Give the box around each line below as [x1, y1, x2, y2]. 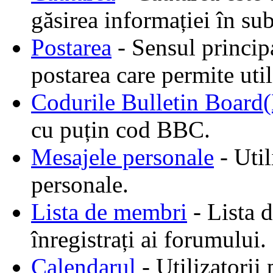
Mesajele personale [31, 144, 214, 171]
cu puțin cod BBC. [31, 116, 210, 143]
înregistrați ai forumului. [31, 226, 266, 253]
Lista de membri [31, 199, 187, 225]
